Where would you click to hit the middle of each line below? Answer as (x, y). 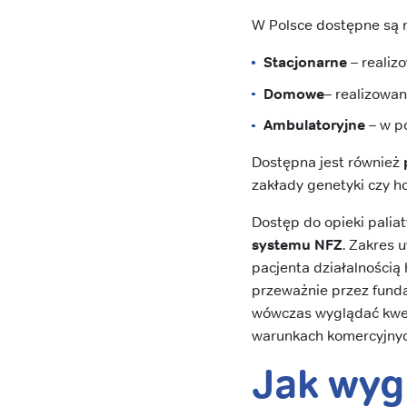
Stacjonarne (306, 63)
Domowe (294, 94)
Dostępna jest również (328, 163)
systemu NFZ (298, 245)
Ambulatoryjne (315, 125)
